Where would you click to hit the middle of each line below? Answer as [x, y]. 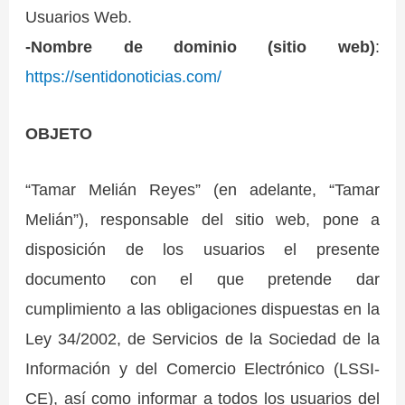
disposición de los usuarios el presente [202, 249]
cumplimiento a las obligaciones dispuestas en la [202, 308]
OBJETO [59, 133]
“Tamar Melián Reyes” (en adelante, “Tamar [202, 189]
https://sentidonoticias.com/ [124, 77]
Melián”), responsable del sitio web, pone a [202, 219]
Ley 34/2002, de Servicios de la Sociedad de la [202, 338]
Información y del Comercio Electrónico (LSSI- [202, 368]
